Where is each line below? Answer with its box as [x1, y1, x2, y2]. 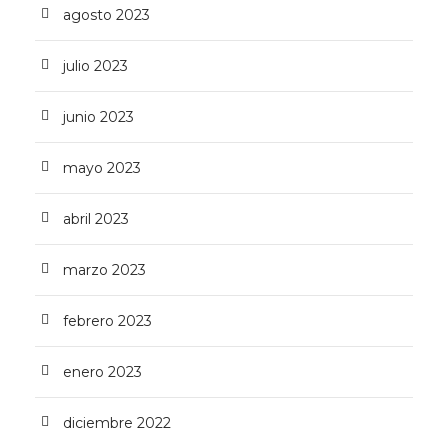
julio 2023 [63, 57, 128, 75]
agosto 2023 [63, 6, 150, 24]
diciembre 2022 [63, 414, 171, 432]
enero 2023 [63, 363, 142, 381]
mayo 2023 [63, 159, 141, 177]
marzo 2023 [63, 261, 146, 279]
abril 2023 [63, 210, 129, 228]
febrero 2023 [63, 312, 152, 330]
